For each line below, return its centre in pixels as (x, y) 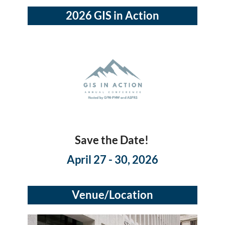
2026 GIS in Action (113, 15)
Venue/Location (113, 195)
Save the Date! (113, 140)
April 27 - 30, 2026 (113, 159)
